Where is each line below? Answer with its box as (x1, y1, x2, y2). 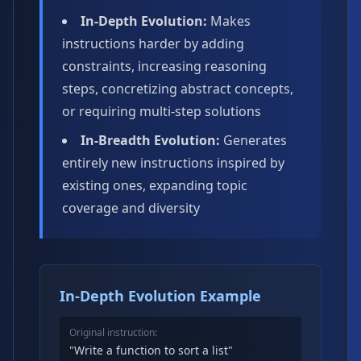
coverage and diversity (62, 199, 200, 217)
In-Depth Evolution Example (60, 286, 261, 305)
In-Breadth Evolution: (81, 131, 220, 149)
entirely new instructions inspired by (62, 154, 284, 172)
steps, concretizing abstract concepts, (62, 80, 293, 98)
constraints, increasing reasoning (62, 57, 267, 75)
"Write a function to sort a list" (69, 342, 233, 358)
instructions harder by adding (62, 35, 244, 52)
